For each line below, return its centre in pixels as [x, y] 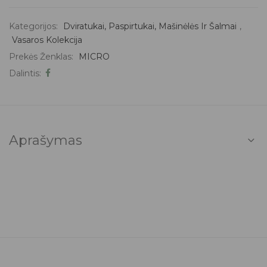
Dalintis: [25, 73]
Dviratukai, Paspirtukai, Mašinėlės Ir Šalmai [150, 26]
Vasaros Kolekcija [47, 40]
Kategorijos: [35, 26]
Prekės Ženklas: [42, 56]
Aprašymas [46, 140]
